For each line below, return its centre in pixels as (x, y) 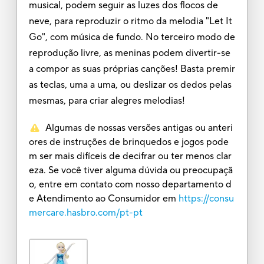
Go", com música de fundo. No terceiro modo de (132, 37)
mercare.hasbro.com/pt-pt (85, 212)
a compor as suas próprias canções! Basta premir (132, 69)
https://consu (206, 198)
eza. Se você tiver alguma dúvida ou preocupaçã (131, 170)
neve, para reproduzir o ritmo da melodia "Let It (130, 21)
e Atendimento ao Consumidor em (102, 198)
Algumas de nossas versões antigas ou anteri (139, 128)
